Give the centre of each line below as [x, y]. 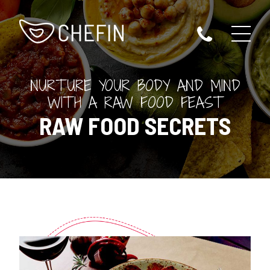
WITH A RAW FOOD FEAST [135, 102]
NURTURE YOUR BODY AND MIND [135, 85]
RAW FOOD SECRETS [135, 125]
